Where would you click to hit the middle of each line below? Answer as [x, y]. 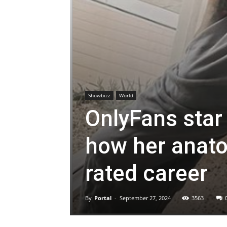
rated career [146, 173]
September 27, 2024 [145, 198]
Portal [103, 198]
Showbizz [99, 95]
